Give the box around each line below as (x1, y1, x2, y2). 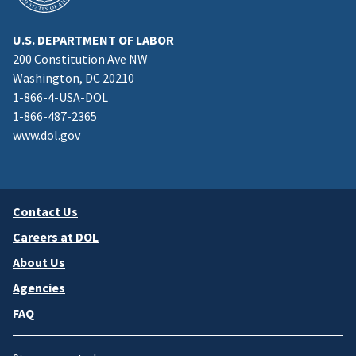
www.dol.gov (13, 127, 80, 144)
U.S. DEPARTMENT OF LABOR (13, 32, 174, 48)
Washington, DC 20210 (13, 70, 134, 87)
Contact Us (13, 203, 78, 220)
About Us (13, 254, 65, 271)
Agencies (13, 280, 65, 296)
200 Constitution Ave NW (13, 51, 148, 68)
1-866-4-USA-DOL (13, 89, 108, 106)
